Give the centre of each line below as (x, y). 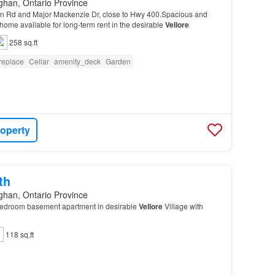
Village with (183, 206)
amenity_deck (77, 61)
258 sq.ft (23, 42)
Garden (118, 61)
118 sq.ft (19, 234)
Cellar (39, 61)
